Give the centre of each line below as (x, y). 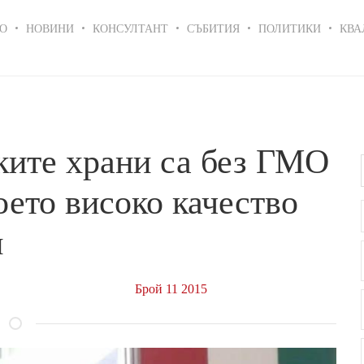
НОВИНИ (50, 28)
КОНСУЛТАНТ (130, 28)
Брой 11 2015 (171, 288)
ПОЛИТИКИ (290, 28)
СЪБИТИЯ (213, 28)
